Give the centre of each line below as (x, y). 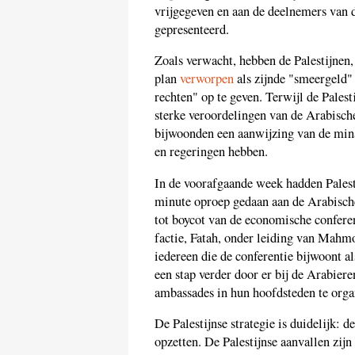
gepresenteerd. (192, 29)
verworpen (207, 79)
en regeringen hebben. (211, 152)
